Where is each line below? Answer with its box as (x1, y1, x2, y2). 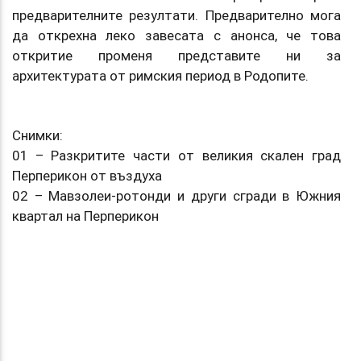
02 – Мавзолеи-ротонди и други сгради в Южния (12, 186, 341, 205)
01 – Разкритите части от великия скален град (12, 146, 341, 164)
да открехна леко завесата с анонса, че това (12, 26, 341, 44)
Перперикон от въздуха (12, 166, 162, 185)
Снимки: (12, 126, 63, 144)
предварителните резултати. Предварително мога (12, 6, 341, 24)
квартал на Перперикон (12, 206, 159, 225)
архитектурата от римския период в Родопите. (12, 66, 309, 85)
